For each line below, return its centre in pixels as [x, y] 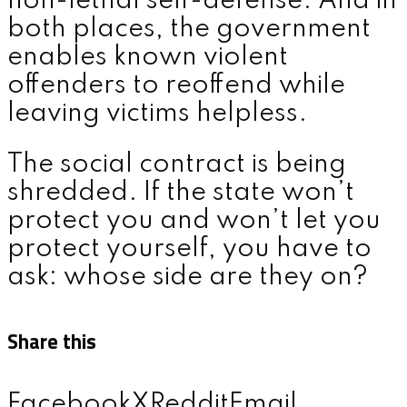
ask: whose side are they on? [188, 278]
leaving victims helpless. [157, 114]
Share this [52, 341]
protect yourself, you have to [189, 250]
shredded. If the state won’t [181, 194]
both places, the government [189, 29]
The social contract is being [177, 165]
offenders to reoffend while [176, 85]
